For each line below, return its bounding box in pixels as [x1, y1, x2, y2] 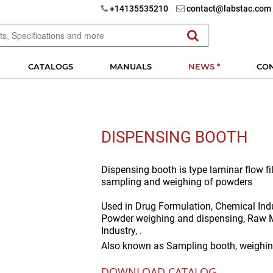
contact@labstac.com [185, 4, 271, 13]
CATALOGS [28, 62, 73, 71]
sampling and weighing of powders [101, 176, 252, 188]
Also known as [101, 240, 166, 252]
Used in [101, 200, 135, 212]
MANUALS [110, 62, 152, 71]
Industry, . [101, 225, 142, 236]
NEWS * [188, 62, 220, 71]
